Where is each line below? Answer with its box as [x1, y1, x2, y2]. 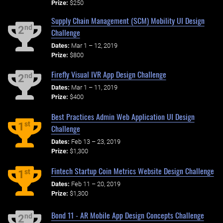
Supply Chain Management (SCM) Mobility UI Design [51, 14, 205, 26]
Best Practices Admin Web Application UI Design [51, 111, 195, 123]
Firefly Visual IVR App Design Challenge [51, 68, 166, 81]
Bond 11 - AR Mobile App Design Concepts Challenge [51, 209, 204, 221]
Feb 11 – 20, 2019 [71, 180, 120, 188]
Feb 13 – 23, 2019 [71, 137, 120, 145]
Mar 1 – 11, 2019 [71, 84, 117, 92]
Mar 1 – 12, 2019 [71, 41, 117, 49]
